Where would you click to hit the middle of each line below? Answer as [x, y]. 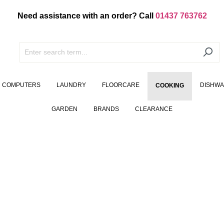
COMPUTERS [21, 85]
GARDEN [64, 109]
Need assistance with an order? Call [86, 16]
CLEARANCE [154, 109]
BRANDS [106, 109]
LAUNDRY [71, 85]
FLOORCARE [121, 85]
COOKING [170, 86]
